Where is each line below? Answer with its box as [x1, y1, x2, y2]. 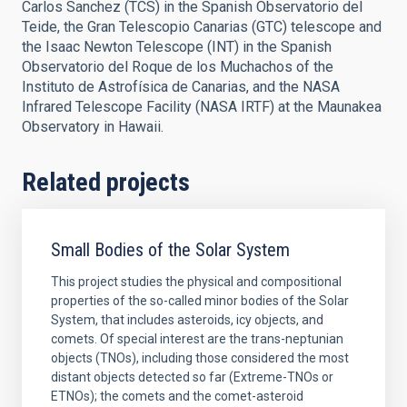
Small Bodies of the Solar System [51, 239, 290, 261]
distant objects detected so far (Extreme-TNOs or [51, 370, 333, 384]
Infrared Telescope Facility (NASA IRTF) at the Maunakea [22, 98, 382, 115]
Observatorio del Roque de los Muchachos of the [22, 58, 333, 75]
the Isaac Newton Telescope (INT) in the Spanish [22, 38, 332, 55]
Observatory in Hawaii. [22, 118, 164, 135]
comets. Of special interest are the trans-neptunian [51, 332, 343, 346]
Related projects [22, 167, 190, 197]
